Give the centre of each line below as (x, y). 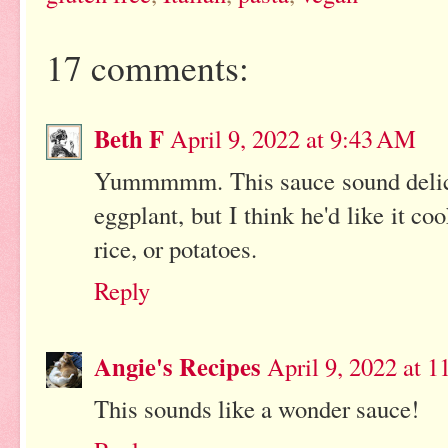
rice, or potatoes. (175, 249)
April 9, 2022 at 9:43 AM (293, 139)
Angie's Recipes (177, 366)
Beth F (129, 138)
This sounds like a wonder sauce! (256, 409)
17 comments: (147, 67)
